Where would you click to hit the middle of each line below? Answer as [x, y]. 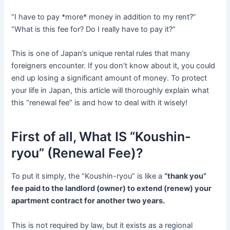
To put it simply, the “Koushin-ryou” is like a [88, 176]
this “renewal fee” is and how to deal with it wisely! [100, 103]
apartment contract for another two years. [88, 201]
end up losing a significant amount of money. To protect [109, 78]
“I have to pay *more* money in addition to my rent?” [104, 17]
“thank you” [186, 176]
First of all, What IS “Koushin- [101, 136]
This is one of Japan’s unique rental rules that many [101, 54]
